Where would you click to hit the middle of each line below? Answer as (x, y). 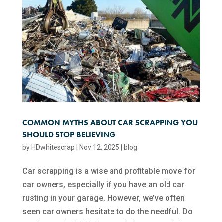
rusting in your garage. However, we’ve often (103, 198)
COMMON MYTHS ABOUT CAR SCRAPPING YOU (110, 122)
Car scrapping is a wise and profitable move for (109, 171)
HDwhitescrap (53, 147)
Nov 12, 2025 (99, 147)
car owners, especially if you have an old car (103, 184)
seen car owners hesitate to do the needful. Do (107, 211)
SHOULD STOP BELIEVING (69, 134)
